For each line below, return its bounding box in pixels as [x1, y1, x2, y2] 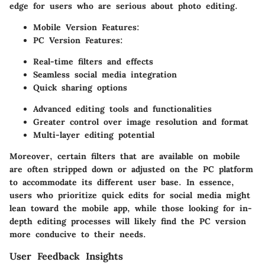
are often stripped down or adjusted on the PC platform [9, 163, 253, 174]
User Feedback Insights [9, 250, 123, 262]
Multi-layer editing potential [33, 129, 154, 140]
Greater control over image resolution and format [33, 116, 248, 127]
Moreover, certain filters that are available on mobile [9, 150, 240, 161]
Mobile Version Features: [33, 21, 140, 33]
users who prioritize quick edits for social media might [9, 189, 250, 201]
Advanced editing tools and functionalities [33, 103, 212, 114]
